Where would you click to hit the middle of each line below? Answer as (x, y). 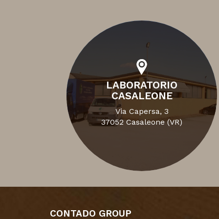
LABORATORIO (142, 85)
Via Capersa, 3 (142, 111)
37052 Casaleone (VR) (142, 122)
